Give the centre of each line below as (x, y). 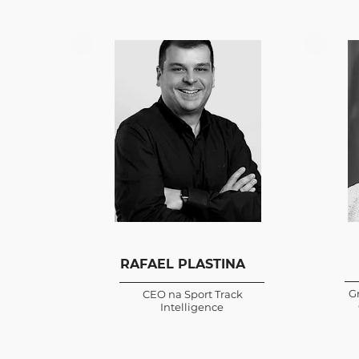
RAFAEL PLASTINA (183, 264)
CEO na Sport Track (193, 294)
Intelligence (193, 307)
